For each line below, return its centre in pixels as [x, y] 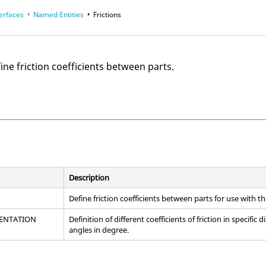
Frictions [107, 14]
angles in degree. [99, 229]
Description [89, 177]
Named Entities [59, 14]
